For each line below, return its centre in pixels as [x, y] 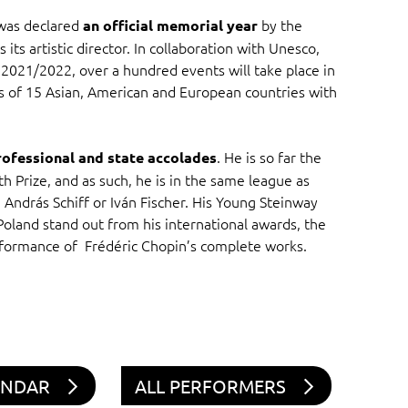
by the [280, 25]
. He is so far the [269, 157]
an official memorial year [170, 25]
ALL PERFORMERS [210, 386]
